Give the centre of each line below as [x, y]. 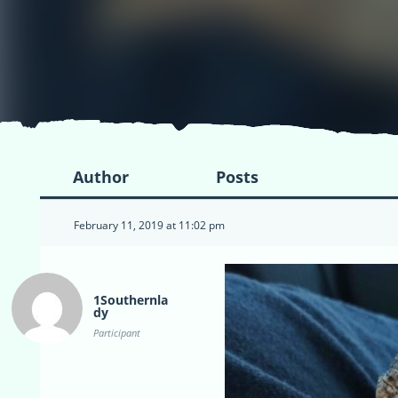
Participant [117, 333]
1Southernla [131, 300]
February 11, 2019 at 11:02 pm [149, 226]
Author [100, 177]
